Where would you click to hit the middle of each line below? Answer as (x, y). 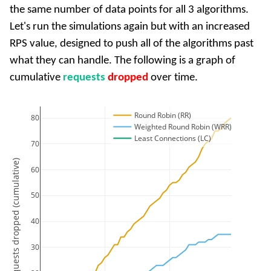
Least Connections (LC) (173, 139)
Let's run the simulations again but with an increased (130, 27)
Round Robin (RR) (163, 116)
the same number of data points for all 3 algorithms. (129, 10)
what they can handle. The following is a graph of (122, 61)
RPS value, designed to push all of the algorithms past (132, 44)
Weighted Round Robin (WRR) (183, 127)
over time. (173, 78)
